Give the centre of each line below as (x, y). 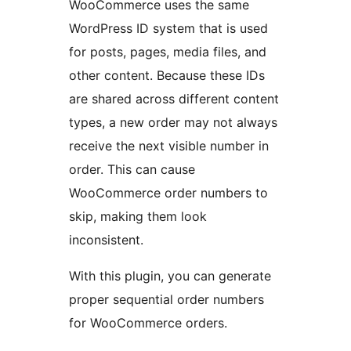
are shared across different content (174, 99)
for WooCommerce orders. (148, 323)
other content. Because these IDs (167, 76)
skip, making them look (138, 217)
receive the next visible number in (169, 146)
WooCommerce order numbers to (168, 193)
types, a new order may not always (173, 123)
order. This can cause (132, 170)
